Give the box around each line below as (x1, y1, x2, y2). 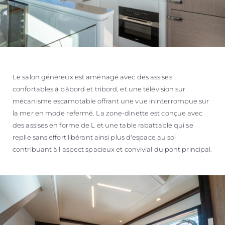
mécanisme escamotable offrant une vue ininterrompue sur (13, 97, 209, 105)
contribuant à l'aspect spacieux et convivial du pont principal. (13, 145, 212, 154)
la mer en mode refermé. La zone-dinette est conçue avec (13, 109, 203, 118)
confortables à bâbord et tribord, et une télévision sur (13, 85, 186, 93)
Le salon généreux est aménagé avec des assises (13, 73, 172, 81)
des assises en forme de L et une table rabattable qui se (13, 121, 193, 130)
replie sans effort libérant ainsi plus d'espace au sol (13, 133, 176, 142)
